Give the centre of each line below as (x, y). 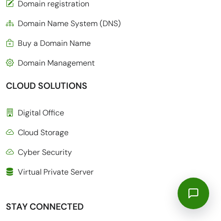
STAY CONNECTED (45, 206)
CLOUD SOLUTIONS (47, 86)
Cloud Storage (43, 132)
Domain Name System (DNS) (69, 23)
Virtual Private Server (56, 172)
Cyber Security (45, 152)
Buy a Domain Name (54, 43)
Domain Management (56, 63)
